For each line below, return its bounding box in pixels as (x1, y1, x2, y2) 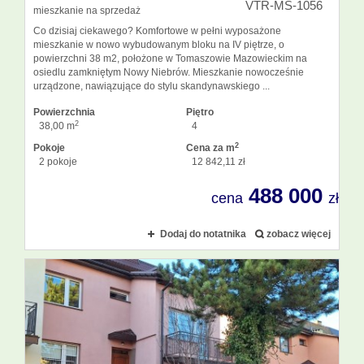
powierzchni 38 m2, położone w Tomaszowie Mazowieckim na (33, 53, 307, 65)
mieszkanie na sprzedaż (33, 5, 141, 17)
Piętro (186, 106, 214, 119)
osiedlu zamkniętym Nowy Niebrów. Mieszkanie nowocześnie (33, 67, 304, 79)
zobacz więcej (266, 228, 331, 240)
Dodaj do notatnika (160, 228, 246, 240)
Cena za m (186, 142, 235, 154)
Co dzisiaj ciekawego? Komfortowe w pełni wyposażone (33, 25, 281, 37)
